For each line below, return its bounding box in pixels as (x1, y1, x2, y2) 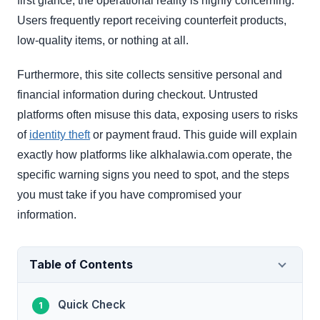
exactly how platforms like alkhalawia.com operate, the (17, 149, 292, 161)
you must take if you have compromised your (17, 189, 241, 201)
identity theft (29, 129, 90, 141)
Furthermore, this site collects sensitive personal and (17, 69, 282, 81)
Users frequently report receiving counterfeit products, (17, 14, 286, 27)
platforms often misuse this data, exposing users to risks (17, 109, 298, 121)
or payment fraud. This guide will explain (90, 129, 297, 141)
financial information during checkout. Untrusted (17, 89, 258, 101)
